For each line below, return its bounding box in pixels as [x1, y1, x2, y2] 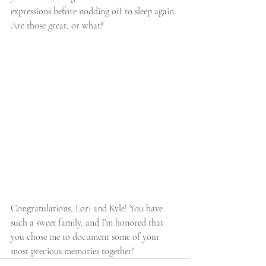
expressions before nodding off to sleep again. [11, 5, 178, 18]
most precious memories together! [11, 245, 134, 257]
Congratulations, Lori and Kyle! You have [11, 202, 165, 214]
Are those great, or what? [11, 20, 103, 32]
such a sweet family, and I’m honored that [11, 216, 166, 229]
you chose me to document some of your [11, 230, 162, 243]
